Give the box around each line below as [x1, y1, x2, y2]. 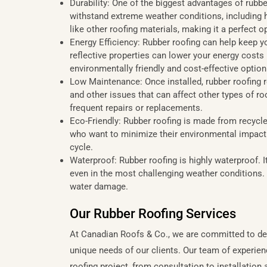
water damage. [70, 181, 128, 192]
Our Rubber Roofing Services [70, 206, 236, 221]
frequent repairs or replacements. [70, 102, 203, 113]
